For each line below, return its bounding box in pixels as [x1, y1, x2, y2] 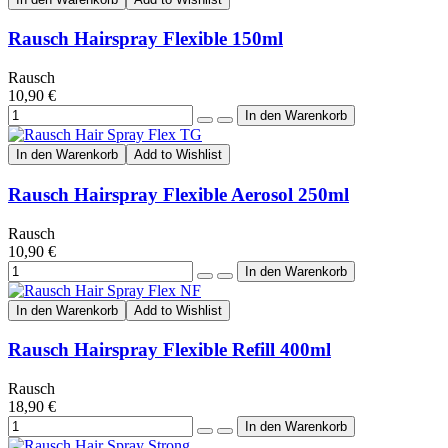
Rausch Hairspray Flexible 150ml [8, 28, 283, 50]
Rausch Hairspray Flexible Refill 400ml [8, 339, 331, 361]
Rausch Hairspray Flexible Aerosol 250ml [8, 183, 349, 205]
